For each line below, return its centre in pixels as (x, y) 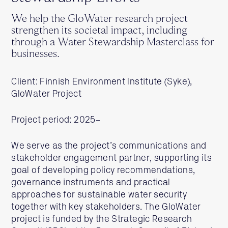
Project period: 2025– (56, 120)
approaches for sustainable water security (99, 195)
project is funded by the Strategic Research (102, 219)
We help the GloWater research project (100, 19)
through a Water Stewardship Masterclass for (113, 43)
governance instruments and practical (91, 183)
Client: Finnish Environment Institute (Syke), (102, 82)
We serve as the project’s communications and (109, 146)
